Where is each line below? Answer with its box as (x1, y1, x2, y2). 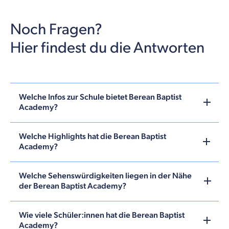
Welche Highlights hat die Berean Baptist (19, 131, 166, 142)
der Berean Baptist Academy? (19, 181, 126, 191)
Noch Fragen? (10, 20, 102, 39)
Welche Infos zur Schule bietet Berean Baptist (19, 92, 181, 102)
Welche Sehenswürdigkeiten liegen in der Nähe (19, 171, 192, 181)
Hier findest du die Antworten (10, 38, 204, 57)
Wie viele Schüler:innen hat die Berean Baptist (19, 210, 185, 220)
